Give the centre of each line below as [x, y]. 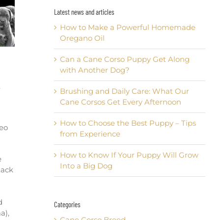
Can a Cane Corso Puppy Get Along [124, 59]
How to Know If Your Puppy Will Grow [129, 155]
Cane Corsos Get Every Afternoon [120, 102]
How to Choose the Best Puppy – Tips [128, 123]
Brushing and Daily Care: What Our [124, 91]
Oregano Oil [82, 38]
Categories [67, 205]
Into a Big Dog [86, 166]
